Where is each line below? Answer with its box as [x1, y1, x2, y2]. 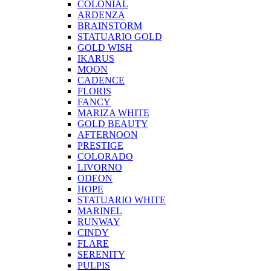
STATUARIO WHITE [77, 195, 166, 206]
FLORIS [77, 86, 111, 97]
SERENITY [77, 249, 125, 260]
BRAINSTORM [77, 21, 142, 31]
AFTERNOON [77, 129, 138, 140]
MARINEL [77, 206, 122, 217]
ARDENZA [77, 10, 125, 21]
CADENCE [77, 75, 125, 86]
